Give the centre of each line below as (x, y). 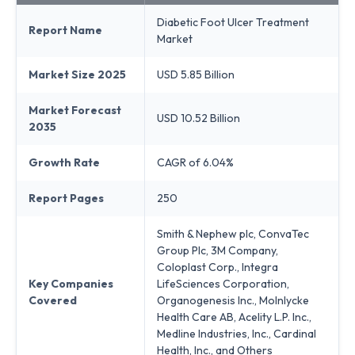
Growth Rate (64, 162)
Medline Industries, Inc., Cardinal (237, 333)
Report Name (65, 30)
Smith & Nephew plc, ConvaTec (233, 233)
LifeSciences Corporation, (223, 283)
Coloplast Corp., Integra (218, 267)
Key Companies (71, 283)
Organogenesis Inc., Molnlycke (233, 300)
